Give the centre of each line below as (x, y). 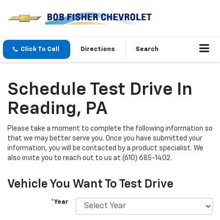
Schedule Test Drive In (100, 90)
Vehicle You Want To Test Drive (90, 184)
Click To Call (40, 50)
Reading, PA (57, 109)
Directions (98, 50)
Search (147, 50)
